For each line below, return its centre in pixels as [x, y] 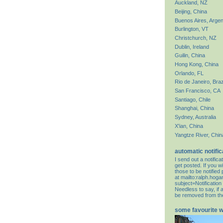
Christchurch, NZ [196, 38]
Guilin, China [190, 56]
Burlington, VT [192, 29]
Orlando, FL [189, 73]
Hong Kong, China [197, 64]
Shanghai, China [194, 108]
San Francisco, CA [198, 91]
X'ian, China [189, 126]
